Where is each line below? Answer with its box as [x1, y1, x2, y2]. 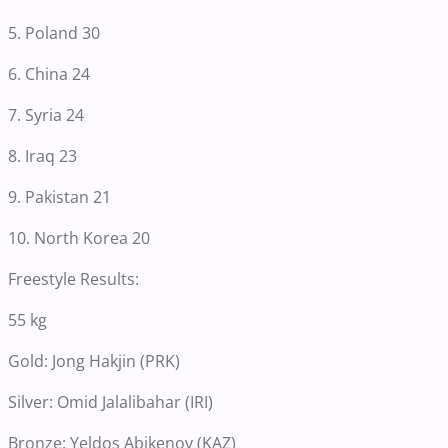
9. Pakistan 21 [8, 185, 111, 208]
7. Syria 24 [8, 103, 84, 126]
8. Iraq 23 [8, 144, 77, 167]
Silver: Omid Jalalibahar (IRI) [8, 390, 213, 413]
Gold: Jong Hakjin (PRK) [8, 349, 180, 372]
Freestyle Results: [8, 267, 143, 290]
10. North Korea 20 [8, 226, 150, 249]
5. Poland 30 [8, 21, 100, 44]
